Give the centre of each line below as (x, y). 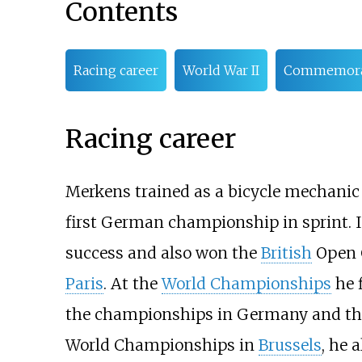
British (286, 253)
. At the (132, 284)
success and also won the (163, 253)
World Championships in (162, 345)
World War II (221, 71)
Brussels (290, 345)
